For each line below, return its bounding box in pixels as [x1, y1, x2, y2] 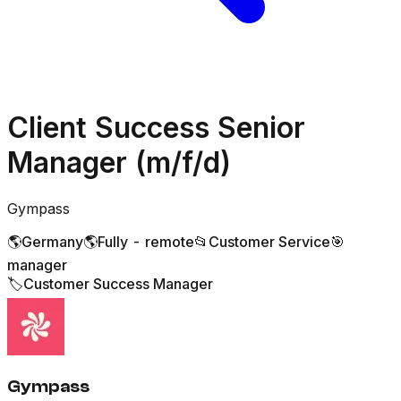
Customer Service [209, 232, 330, 251]
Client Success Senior [7, 110, 305, 146]
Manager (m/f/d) [7, 145, 231, 181]
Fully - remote [98, 232, 194, 251]
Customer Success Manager [23, 274, 213, 293]
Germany [21, 232, 83, 251]
